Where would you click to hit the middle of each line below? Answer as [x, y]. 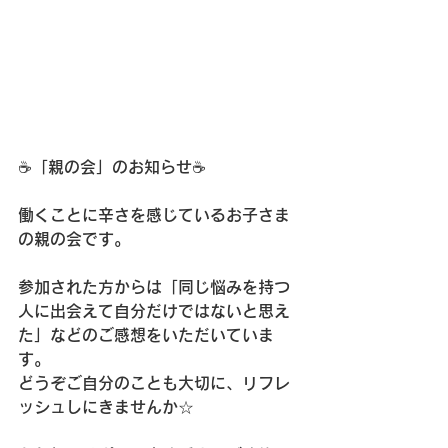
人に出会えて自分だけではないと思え [154, 311]
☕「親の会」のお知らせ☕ [112, 167]
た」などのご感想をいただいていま [146, 335]
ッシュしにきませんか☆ [106, 407]
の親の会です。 [74, 239]
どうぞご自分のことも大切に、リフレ [154, 383]
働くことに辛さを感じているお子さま [154, 215]
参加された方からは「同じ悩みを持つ [154, 287]
